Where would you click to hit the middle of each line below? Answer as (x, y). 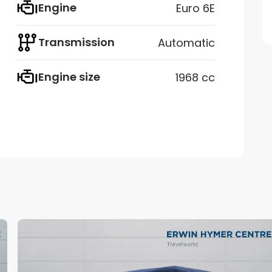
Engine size (69, 77)
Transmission (76, 42)
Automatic (186, 42)
